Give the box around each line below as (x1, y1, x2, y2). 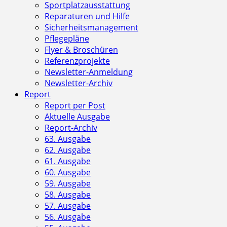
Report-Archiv (45, 122, 97, 133)
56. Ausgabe (45, 211, 91, 222)
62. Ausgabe (45, 144, 91, 156)
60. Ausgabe (45, 166, 91, 178)
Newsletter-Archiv (45, 77, 112, 89)
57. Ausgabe (45, 200, 91, 211)
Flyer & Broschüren (45, 44, 118, 55)
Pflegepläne (45, 32, 89, 44)
